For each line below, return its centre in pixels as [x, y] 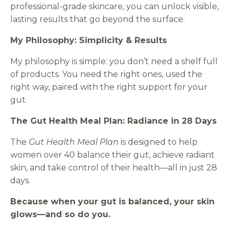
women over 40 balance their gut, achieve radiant [112, 155]
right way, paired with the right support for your [109, 87]
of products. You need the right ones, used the [106, 74]
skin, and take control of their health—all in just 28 [114, 167]
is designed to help [158, 142]
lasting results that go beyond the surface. [98, 19]
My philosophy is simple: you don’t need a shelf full [114, 61]
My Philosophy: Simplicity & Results [89, 40]
